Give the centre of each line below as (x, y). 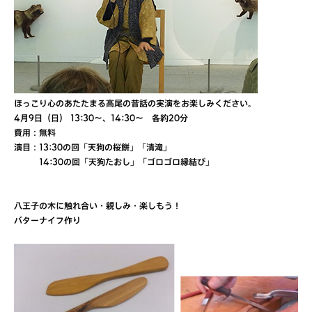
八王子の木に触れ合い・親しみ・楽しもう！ (97, 208)
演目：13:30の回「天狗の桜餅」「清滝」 (93, 149)
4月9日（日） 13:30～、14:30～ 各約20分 (101, 120)
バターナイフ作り (47, 222)
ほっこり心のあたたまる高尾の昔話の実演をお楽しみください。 (135, 105)
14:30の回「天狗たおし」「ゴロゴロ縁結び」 (114, 164)
